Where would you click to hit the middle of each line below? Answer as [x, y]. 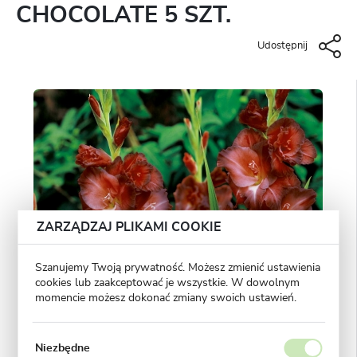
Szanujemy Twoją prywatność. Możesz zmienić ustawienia [177, 268]
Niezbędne [62, 348]
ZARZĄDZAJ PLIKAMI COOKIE [129, 227]
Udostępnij [282, 46]
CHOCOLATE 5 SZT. [124, 15]
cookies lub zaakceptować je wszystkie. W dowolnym [167, 283]
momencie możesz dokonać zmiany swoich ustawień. [165, 298]
